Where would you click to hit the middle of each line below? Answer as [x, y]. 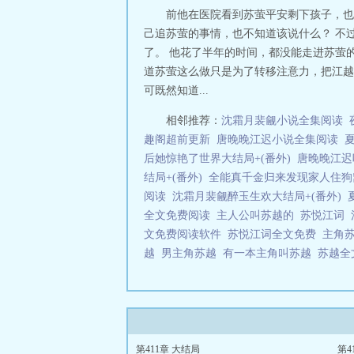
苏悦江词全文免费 [275, 234]
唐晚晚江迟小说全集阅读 [277, 139]
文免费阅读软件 [186, 234]
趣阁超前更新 [177, 139]
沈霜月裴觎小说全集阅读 [282, 121]
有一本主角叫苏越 [270, 253]
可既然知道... [176, 90]
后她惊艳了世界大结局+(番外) [217, 158]
